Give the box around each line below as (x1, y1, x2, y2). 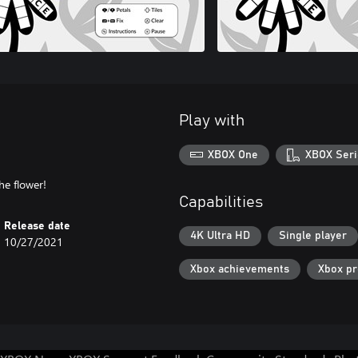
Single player (279, 230, 347, 242)
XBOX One (208, 149, 259, 161)
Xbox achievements (190, 263, 289, 275)
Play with (179, 113, 245, 129)
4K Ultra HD (190, 230, 250, 242)
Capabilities (179, 193, 263, 210)
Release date (4, 221, 71, 232)
